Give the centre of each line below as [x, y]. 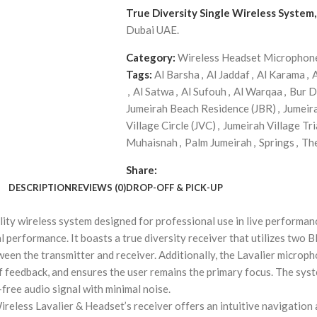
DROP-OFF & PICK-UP [174, 188]
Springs [276, 142]
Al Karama [281, 74]
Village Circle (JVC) [171, 125]
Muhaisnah [151, 142]
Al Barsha [177, 74]
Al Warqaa [258, 91]
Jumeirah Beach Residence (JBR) [201, 108]
